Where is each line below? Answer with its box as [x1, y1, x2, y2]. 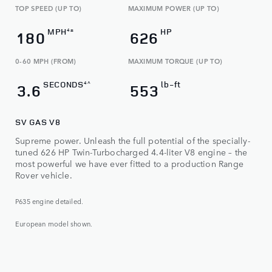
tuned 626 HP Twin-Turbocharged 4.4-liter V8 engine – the [15, 145, 248, 158]
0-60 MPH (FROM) [15, 55, 76, 66]
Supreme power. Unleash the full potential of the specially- [15, 134, 250, 146]
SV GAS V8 [15, 115, 61, 127]
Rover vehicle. [15, 168, 72, 181]
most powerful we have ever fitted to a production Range [15, 157, 244, 169]
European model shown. [15, 219, 93, 229]
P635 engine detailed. [15, 195, 84, 206]
